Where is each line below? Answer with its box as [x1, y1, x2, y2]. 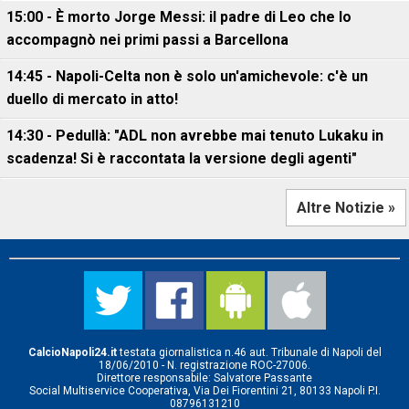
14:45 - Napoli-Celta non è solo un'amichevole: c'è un [6, 68, 368, 85]
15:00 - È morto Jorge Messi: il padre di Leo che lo [6, 8, 351, 26]
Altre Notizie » [297, 199, 395, 216]
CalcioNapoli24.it [27, 346, 117, 359]
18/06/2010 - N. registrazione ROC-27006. [99, 359, 310, 372]
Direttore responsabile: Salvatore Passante [97, 372, 312, 384]
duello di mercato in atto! [6, 90, 178, 108]
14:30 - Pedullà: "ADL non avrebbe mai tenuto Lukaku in [6, 127, 383, 144]
